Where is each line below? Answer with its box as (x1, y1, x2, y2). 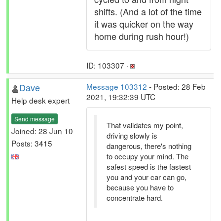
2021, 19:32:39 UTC (86, 91, 155, 102)
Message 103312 (86, 81, 147, 92)
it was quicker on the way (94, 17, 193, 30)
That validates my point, (107, 120, 183, 130)
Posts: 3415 (11, 137, 52, 148)
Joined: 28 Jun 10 (11, 125, 73, 136)
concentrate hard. (107, 192, 163, 203)
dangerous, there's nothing (107, 141, 191, 151)
